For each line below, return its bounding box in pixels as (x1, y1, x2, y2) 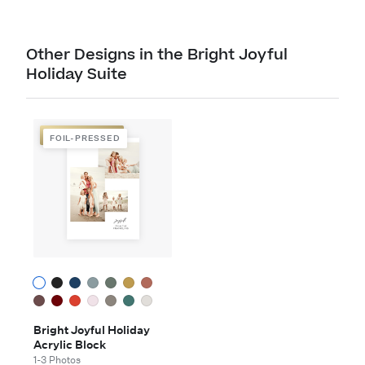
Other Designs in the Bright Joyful (26, 44, 288, 67)
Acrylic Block (33, 337, 106, 353)
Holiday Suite (26, 64, 127, 86)
